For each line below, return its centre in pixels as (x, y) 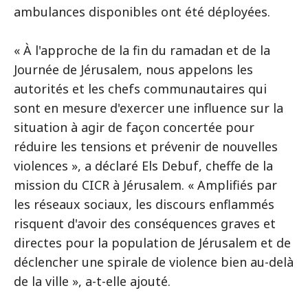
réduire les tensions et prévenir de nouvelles (146, 146)
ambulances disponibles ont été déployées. (142, 12)
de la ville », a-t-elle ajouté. (92, 281)
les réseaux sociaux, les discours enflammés (144, 204)
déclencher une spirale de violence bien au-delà (154, 262)
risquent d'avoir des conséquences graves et (145, 223)
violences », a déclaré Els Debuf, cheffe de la (143, 166)
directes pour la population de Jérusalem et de (152, 243)
